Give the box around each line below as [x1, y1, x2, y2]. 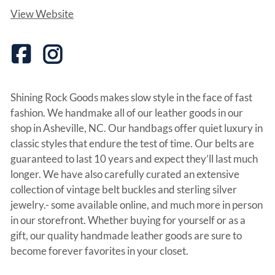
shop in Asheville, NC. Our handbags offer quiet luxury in [10, 121, 263, 134]
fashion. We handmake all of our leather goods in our [10, 106, 243, 119]
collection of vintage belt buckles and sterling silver [10, 182, 237, 196]
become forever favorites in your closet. [10, 244, 188, 257]
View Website [10, 7, 74, 20]
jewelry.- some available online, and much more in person [10, 198, 263, 211]
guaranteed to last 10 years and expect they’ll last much [10, 152, 258, 165]
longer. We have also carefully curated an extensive [10, 167, 239, 180]
